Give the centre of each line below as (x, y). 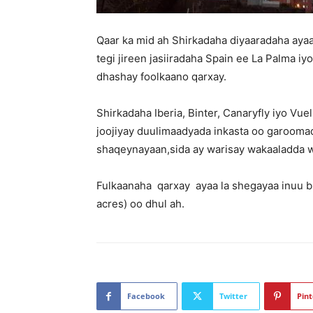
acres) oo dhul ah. (140, 204)
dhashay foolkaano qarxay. (161, 77)
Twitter (233, 296)
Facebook (146, 296)
